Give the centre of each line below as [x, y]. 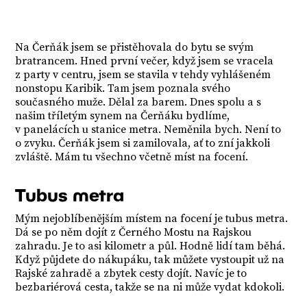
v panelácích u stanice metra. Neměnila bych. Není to [148, 130]
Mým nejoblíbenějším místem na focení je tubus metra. [152, 219]
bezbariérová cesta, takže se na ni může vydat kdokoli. [150, 287]
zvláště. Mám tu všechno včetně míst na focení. [135, 157]
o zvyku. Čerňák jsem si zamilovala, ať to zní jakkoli [143, 143]
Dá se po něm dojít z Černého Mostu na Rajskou [134, 232]
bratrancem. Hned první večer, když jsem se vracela [145, 61]
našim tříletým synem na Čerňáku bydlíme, [123, 116]
